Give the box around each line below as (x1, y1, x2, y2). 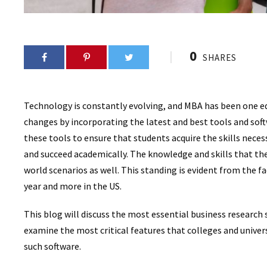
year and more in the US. (24, 180, 122, 193)
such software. (24, 240, 81, 253)
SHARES (203, 52, 237, 64)
